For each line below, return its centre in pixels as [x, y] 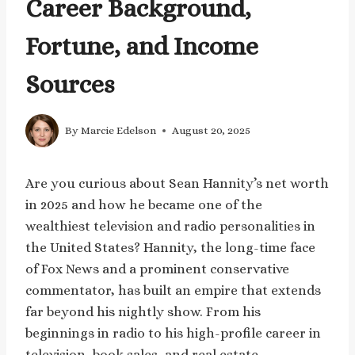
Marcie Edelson [119, 131]
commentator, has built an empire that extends [173, 290]
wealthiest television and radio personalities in [170, 226]
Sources [70, 84]
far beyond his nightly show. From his [143, 311]
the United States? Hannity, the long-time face [170, 247]
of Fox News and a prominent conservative [157, 269]
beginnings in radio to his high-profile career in [173, 333]
